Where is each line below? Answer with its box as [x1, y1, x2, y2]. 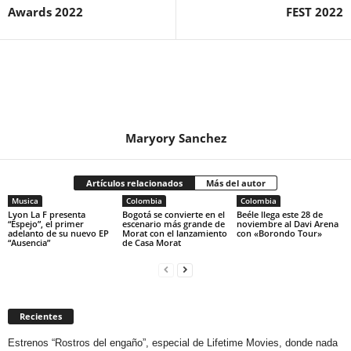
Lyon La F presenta [8, 208, 85, 220]
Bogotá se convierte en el [121, 208, 225, 220]
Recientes [20, 309, 62, 322]
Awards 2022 [8, 4, 83, 20]
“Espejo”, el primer [8, 218, 84, 230]
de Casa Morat [121, 237, 181, 248]
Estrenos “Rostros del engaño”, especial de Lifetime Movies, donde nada [8, 336, 338, 349]
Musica [12, 195, 38, 206]
